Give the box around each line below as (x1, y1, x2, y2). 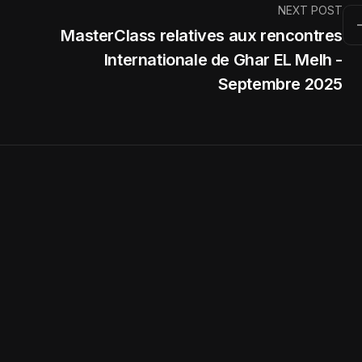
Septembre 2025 (217, 74, 343, 94)
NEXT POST (278, 2, 343, 17)
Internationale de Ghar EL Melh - (103, 49, 343, 69)
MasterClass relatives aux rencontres (61, 25, 343, 45)
